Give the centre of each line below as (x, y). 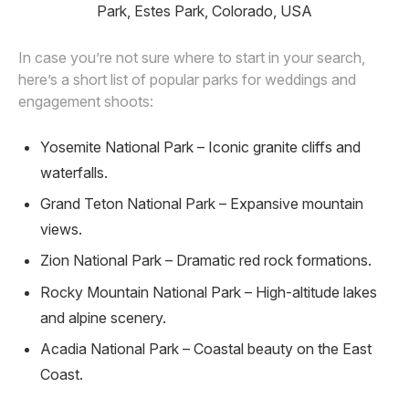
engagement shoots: (86, 101)
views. (61, 229)
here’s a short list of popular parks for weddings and (187, 79)
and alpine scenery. (103, 317)
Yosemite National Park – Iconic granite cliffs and (200, 147)
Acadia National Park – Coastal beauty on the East (206, 349)
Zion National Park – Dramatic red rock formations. (206, 261)
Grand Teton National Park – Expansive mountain (202, 203)
